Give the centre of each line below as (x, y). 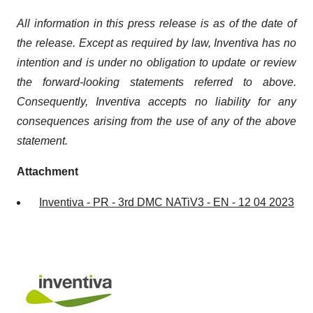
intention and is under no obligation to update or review (156, 63)
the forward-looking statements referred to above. (156, 82)
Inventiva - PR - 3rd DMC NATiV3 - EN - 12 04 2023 (167, 202)
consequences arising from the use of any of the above (156, 121)
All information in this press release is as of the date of (156, 23)
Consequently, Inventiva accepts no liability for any (156, 102)
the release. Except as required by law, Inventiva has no (156, 43)
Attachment (48, 172)
